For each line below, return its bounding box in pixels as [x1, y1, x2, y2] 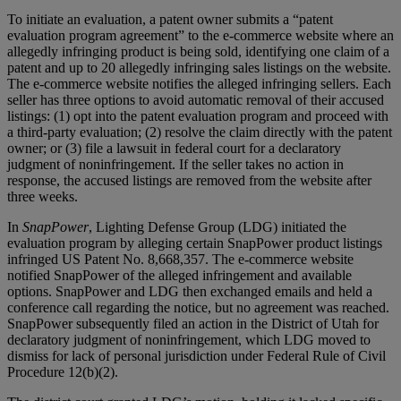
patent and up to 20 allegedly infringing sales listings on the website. [7, 59, 391, 75]
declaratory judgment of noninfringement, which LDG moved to [7, 331, 371, 347]
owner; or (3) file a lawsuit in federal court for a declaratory [7, 140, 341, 156]
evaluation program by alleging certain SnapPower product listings [7, 235, 382, 251]
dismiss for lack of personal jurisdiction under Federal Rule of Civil [7, 347, 386, 363]
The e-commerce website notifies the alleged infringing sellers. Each [7, 75, 391, 91]
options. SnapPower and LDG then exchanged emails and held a [7, 283, 372, 299]
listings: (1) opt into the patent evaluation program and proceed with [7, 107, 388, 124]
